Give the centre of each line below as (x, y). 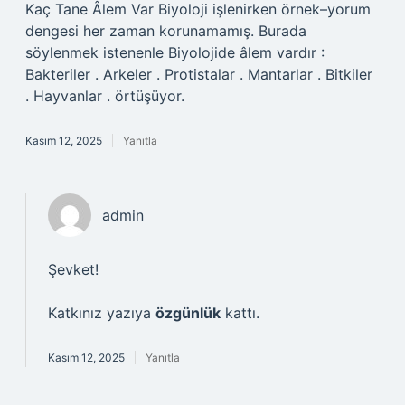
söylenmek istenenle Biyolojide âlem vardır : (175, 52)
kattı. (240, 313)
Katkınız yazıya (102, 313)
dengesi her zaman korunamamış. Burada (166, 31)
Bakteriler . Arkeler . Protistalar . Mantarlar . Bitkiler (199, 74)
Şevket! (73, 269)
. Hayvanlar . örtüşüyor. (105, 96)
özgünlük (188, 313)
